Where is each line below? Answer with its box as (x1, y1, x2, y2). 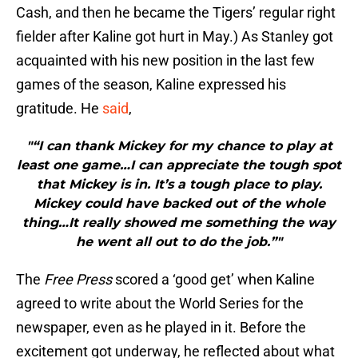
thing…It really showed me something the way (22, 215, 336, 231)
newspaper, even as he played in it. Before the (16, 319, 306, 336)
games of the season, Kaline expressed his (16, 76, 286, 93)
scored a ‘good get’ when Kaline (112, 271, 315, 288)
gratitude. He (16, 100, 102, 117)
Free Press (44, 271, 112, 288)
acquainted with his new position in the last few (16, 52, 315, 70)
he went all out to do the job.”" (76, 234, 282, 250)
